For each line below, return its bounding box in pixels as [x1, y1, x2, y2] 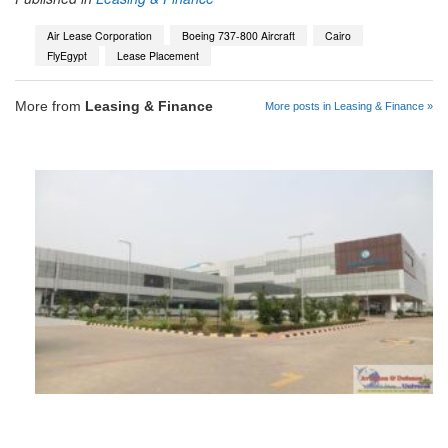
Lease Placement [117, 47, 199, 63]
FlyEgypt [47, 47, 87, 63]
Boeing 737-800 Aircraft [182, 27, 295, 43]
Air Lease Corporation [47, 27, 152, 43]
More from [15, 98, 85, 115]
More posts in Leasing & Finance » [265, 100, 433, 113]
